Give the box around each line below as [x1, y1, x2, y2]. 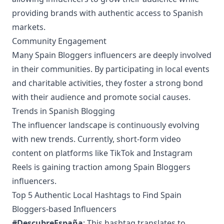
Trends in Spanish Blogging [12, 105, 115, 116]
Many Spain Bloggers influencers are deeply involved [12, 49, 211, 60]
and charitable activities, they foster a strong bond [12, 77, 203, 88]
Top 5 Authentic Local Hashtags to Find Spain [12, 189, 181, 200]
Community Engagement [12, 35, 106, 46]
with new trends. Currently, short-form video [12, 133, 181, 144]
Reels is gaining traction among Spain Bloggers [12, 161, 190, 172]
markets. [12, 21, 45, 32]
